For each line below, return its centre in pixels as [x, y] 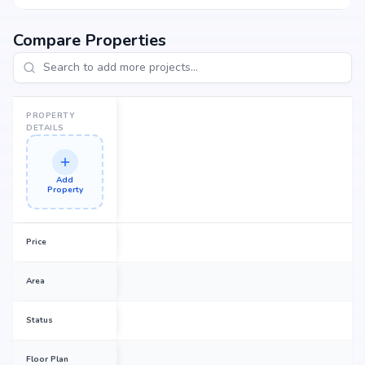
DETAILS [45, 128]
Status [40, 320]
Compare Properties [90, 40]
